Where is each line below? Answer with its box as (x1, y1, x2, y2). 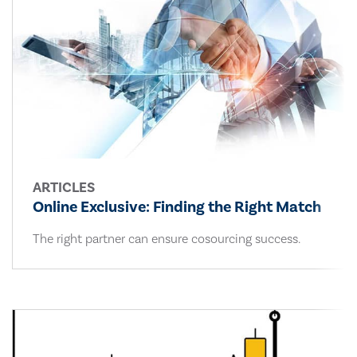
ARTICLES (33, 178, 95, 198)
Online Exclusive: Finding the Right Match (33, 197, 321, 218)
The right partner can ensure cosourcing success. (33, 231, 300, 248)
